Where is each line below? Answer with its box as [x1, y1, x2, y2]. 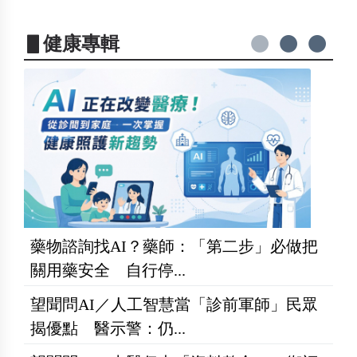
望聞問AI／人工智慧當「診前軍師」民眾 [30, 296, 318, 314]
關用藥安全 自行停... [30, 261, 186, 280]
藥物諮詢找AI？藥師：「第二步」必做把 [30, 237, 318, 256]
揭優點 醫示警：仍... [30, 320, 186, 338]
